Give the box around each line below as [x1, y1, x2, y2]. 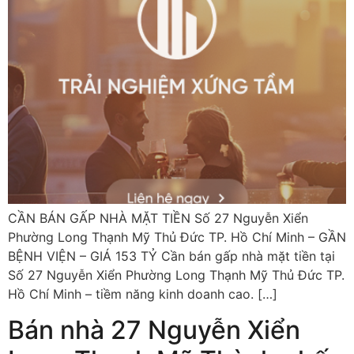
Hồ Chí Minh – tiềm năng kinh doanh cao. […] [8, 286, 277, 303]
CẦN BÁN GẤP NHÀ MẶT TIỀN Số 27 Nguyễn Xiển [8, 210, 308, 227]
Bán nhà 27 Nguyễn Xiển [8, 314, 300, 345]
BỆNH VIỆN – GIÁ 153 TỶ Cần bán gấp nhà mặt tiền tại [8, 248, 335, 265]
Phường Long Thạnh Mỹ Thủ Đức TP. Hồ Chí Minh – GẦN [8, 229, 346, 246]
